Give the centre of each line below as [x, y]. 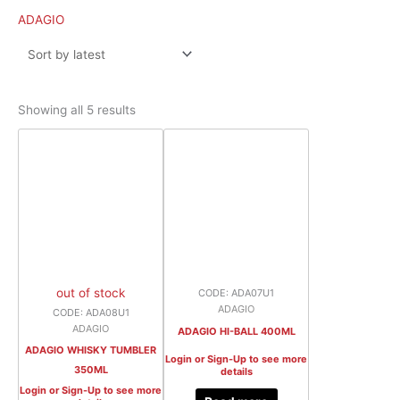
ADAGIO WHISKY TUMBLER [91, 350]
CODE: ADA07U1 [237, 293]
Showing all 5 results [77, 110]
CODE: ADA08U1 [91, 313]
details [236, 372]
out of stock [91, 293]
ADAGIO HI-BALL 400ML [236, 331]
